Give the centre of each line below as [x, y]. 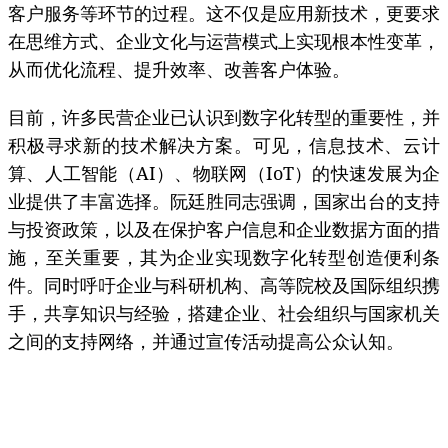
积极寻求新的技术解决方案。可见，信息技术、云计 [224, 145]
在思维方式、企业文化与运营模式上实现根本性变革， [224, 41]
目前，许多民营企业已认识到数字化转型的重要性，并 [224, 117]
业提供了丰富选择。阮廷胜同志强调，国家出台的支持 [224, 201]
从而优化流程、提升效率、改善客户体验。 [179, 69]
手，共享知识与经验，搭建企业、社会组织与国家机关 [224, 313]
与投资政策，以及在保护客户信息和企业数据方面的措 [224, 229]
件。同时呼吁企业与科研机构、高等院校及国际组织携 [224, 285]
